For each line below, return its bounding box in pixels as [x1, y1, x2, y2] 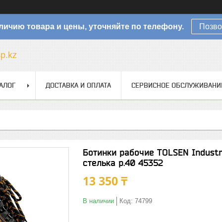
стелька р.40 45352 [83, 158, 163, 168]
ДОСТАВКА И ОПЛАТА [46, 81, 111, 89]
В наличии [83, 197, 114, 205]
